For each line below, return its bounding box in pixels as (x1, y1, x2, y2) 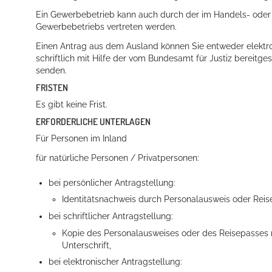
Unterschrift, (61, 240, 111, 250)
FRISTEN (36, 81, 68, 93)
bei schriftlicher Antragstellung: (49, 211, 174, 222)
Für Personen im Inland (36, 134, 127, 144)
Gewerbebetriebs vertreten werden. (36, 22, 177, 32)
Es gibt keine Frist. (36, 100, 107, 110)
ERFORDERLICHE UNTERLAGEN (36, 115, 151, 127)
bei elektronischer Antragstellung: (49, 257, 183, 267)
